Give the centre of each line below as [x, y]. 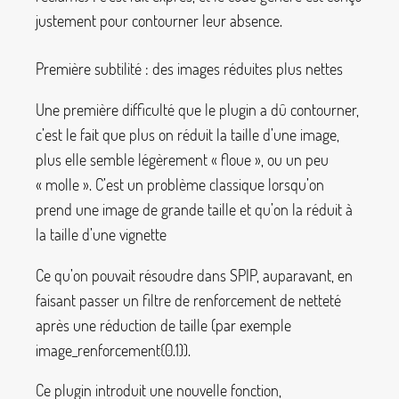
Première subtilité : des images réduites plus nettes [189, 69]
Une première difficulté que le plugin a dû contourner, [197, 109]
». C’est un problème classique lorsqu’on [204, 184]
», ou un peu [292, 159]
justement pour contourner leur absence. [159, 20]
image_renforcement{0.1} [110, 350]
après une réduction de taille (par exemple [163, 325]
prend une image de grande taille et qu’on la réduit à [194, 209]
